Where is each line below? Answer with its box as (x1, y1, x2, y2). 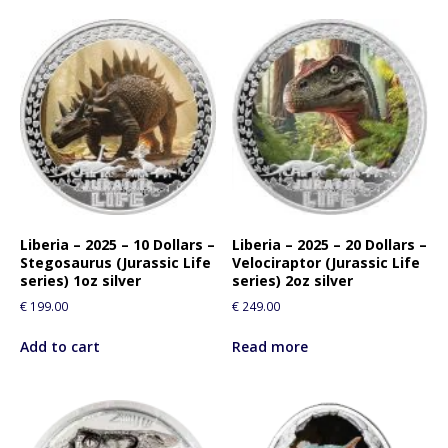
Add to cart (20, 337, 100, 357)
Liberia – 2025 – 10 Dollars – (20, 235, 215, 255)
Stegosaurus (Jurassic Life (20, 253, 211, 273)
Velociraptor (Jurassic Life (232, 253, 421, 273)
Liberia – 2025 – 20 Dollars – (232, 235, 428, 255)
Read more (232, 337, 309, 357)
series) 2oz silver (232, 271, 354, 291)
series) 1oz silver (20, 271, 141, 291)
